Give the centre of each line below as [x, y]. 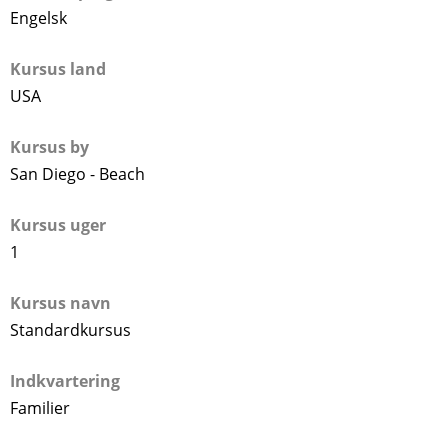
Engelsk [38, 17]
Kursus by [49, 146]
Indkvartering [65, 380]
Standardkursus [70, 329]
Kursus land [58, 68]
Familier [40, 407]
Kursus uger [58, 224]
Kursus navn [60, 302]
